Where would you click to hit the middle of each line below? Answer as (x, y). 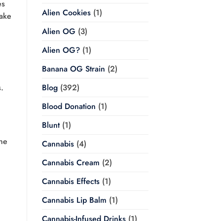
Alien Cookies (66, 13)
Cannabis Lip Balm (74, 200)
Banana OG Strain (73, 69)
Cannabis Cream (71, 163)
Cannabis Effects (71, 182)
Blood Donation (69, 107)
